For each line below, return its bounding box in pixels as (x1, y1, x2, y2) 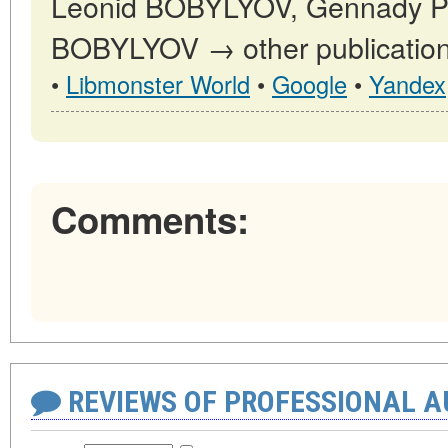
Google (272, 66, 347, 101)
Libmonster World (66, 66, 250, 101)
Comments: (51, 192, 249, 245)
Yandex (369, 66, 446, 101)
